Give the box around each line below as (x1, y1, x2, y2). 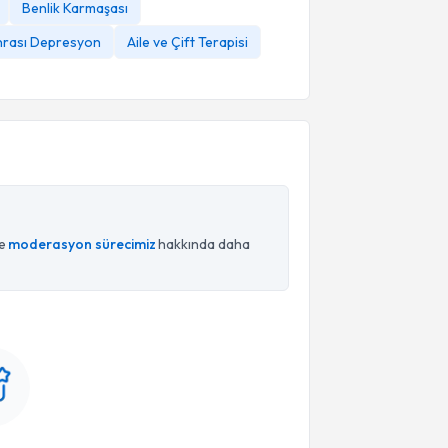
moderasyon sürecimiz (8, 235, 156, 253)
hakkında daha (158, 235, 250, 253)
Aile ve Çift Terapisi (127, 33, 248, 51)
